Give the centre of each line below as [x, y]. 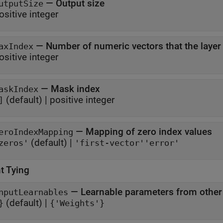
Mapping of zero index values [149, 132]
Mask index [75, 89]
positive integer [82, 100]
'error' [162, 143]
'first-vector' [110, 143]
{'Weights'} [77, 203]
